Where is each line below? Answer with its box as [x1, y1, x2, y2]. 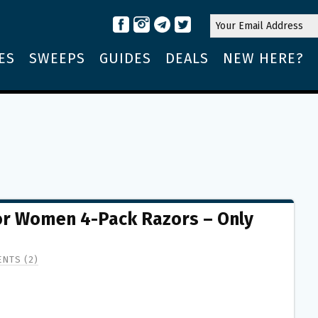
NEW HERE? [223, 50, 304, 67]
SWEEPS [29, 50, 85, 67]
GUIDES [99, 50, 151, 67]
